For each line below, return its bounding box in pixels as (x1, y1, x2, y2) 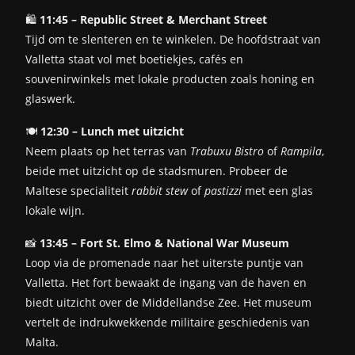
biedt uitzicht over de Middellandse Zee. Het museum (25, 294, 311, 310)
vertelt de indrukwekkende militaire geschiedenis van (25, 314, 310, 330)
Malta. (25, 334, 59, 349)
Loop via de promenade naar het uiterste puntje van (25, 254, 303, 270)
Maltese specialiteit (25, 182, 132, 198)
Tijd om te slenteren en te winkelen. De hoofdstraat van (25, 31, 321, 47)
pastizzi (204, 182, 242, 198)
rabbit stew (132, 182, 188, 198)
